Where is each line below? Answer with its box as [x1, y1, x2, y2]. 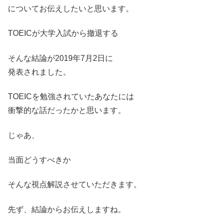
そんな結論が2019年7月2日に [8, 54, 113, 62]
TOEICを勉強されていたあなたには [8, 92, 134, 101]
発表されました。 [8, 67, 71, 76]
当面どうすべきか [8, 155, 71, 164]
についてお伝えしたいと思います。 [8, 4, 134, 13]
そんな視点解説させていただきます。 [8, 180, 141, 189]
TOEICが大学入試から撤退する [8, 29, 118, 38]
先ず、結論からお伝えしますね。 [8, 205, 126, 214]
